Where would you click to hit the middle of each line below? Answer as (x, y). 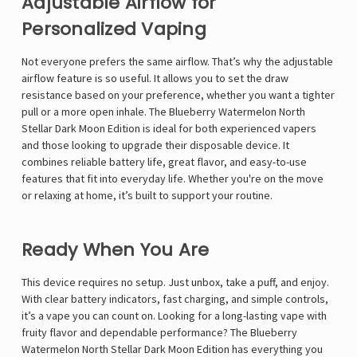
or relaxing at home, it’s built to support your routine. (147, 196)
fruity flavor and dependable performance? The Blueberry (159, 333)
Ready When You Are (116, 250)
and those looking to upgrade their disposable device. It (155, 145)
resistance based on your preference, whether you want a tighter (178, 95)
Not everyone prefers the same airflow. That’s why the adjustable (177, 62)
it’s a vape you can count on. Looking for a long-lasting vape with (174, 316)
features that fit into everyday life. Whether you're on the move (173, 179)
